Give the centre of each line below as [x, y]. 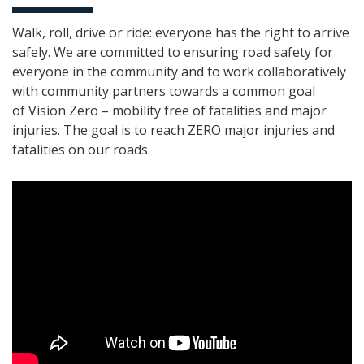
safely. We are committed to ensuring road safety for [173, 52]
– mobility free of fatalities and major [212, 110]
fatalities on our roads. [81, 149]
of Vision [41, 110]
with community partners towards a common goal [164, 91]
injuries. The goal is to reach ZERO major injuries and [173, 130]
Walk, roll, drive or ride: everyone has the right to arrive [181, 32]
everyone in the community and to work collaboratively [179, 71]
